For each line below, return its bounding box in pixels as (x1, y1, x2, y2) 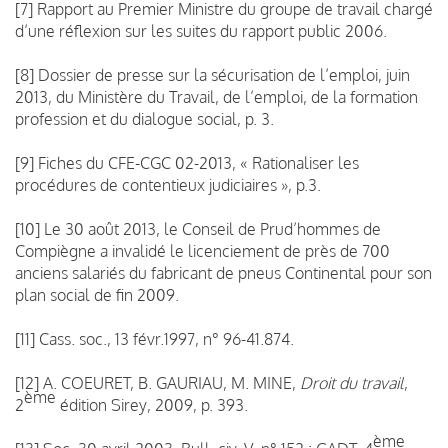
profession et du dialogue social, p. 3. (15, 108, 274, 129)
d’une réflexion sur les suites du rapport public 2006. (15, 20, 387, 41)
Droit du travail (300, 372, 404, 393)
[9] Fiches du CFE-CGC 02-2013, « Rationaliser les (15, 152, 359, 173)
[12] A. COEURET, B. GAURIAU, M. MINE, (15, 372, 300, 393)
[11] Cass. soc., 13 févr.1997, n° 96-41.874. (15, 328, 294, 349)
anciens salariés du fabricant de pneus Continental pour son (15, 262, 432, 283)
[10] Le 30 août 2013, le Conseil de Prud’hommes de (15, 218, 381, 239)
